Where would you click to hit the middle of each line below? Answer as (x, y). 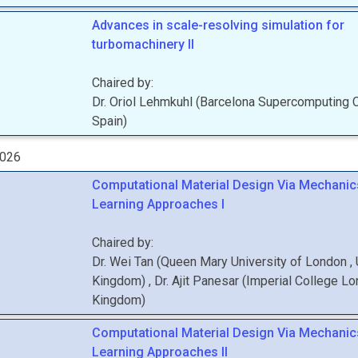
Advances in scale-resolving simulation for (219, 25)
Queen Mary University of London (256, 262)
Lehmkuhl (166, 102)
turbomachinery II (143, 44)
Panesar (216, 281)
